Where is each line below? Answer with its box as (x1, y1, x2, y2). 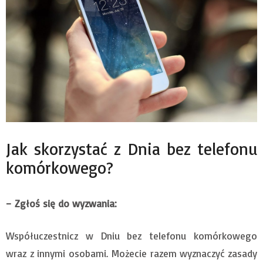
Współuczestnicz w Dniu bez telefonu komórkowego (6, 230, 257, 242)
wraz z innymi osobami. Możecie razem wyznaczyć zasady (6, 247, 257, 260)
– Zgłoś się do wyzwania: (6, 197, 117, 210)
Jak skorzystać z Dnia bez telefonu (6, 139, 257, 160)
